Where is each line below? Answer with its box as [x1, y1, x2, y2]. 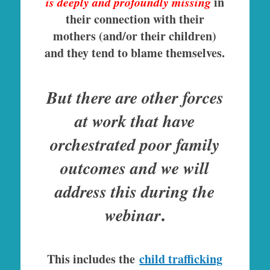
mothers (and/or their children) [53, 27, 217, 45]
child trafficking [139, 250, 223, 268]
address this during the [55, 180, 215, 204]
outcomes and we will [60, 156, 210, 180]
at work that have [75, 109, 195, 133]
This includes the [47, 250, 140, 268]
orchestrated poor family [50, 133, 220, 157]
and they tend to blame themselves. [45, 44, 225, 62]
